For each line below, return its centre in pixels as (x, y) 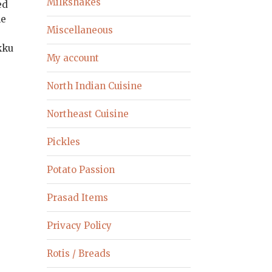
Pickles (64, 141)
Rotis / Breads (79, 253)
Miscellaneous (80, 30)
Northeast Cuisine (88, 114)
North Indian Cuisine (95, 86)
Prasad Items (78, 197)
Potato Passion (81, 169)
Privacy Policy (80, 225)
